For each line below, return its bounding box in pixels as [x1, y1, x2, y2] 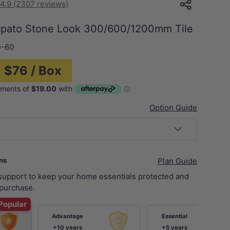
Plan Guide [158, 156, 197, 166]
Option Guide [149, 103, 197, 113]
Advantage [51, 212, 83, 220]
